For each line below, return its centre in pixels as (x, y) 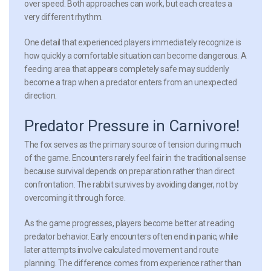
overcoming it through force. (75, 198)
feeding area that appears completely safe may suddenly (127, 69)
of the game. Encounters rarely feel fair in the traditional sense (135, 158)
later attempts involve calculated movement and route (122, 250)
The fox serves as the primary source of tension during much (133, 144)
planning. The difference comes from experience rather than (133, 263)
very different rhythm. (64, 17)
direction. (41, 95)
